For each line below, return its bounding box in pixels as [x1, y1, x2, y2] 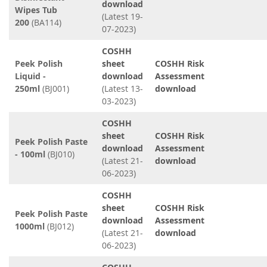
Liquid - [15, 70, 46, 82]
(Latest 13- [102, 83, 143, 94]
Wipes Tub [15, 4, 57, 15]
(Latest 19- [102, 11, 143, 22]
